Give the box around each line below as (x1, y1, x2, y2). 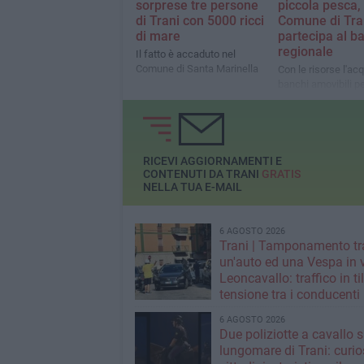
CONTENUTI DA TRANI (142, 167, 262, 180)
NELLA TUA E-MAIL (142, 180, 242, 193)
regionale (277, 44, 333, 60)
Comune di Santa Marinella (135, 62, 258, 75)
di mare (135, 28, 180, 44)
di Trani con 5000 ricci (135, 12, 264, 28)
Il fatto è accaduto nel (135, 47, 236, 60)
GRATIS (261, 167, 301, 180)
